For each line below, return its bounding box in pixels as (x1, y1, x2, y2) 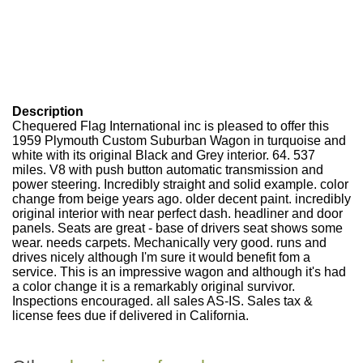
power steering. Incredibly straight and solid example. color (12, 177, 348, 191)
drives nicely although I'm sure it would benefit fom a (12, 250, 310, 264)
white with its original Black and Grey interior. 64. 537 (12, 148, 315, 162)
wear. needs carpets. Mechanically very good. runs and (12, 236, 327, 250)
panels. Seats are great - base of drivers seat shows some (12, 221, 343, 235)
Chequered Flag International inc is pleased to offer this (12, 119, 329, 133)
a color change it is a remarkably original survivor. (12, 280, 295, 293)
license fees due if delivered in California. (12, 309, 249, 322)
